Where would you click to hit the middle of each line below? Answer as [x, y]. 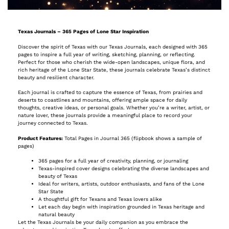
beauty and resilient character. [56, 77]
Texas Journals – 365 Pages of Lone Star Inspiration [83, 32]
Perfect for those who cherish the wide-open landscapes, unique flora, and [111, 62]
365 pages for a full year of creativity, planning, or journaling [113, 161]
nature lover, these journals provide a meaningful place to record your [105, 116]
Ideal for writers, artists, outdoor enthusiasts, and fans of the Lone [121, 184]
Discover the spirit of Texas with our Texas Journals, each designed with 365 [113, 47]
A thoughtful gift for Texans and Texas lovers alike [100, 199]
